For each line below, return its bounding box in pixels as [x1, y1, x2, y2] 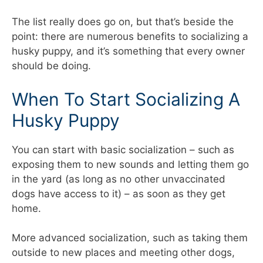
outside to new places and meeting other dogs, [12, 247, 235, 259]
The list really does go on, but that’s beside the [12, 16, 234, 28]
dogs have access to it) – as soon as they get [12, 187, 225, 200]
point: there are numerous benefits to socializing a [12, 31, 248, 43]
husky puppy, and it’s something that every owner [12, 45, 245, 58]
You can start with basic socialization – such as [12, 143, 234, 156]
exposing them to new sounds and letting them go [12, 158, 249, 170]
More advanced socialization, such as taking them [12, 232, 248, 244]
